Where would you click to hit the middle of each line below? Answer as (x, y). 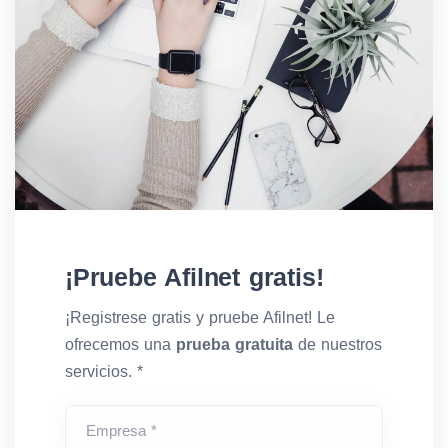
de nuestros (337, 344)
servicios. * (104, 371)
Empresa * (121, 430)
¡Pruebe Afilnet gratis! (194, 276)
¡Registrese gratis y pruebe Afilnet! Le (200, 317)
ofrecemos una (120, 344)
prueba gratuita (234, 344)
